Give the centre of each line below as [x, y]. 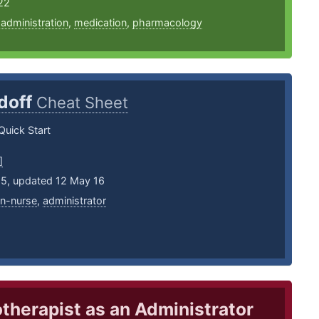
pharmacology [167, 23]
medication [100, 23]
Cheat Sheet [82, 103]
